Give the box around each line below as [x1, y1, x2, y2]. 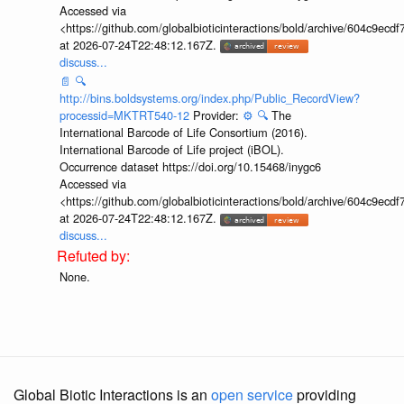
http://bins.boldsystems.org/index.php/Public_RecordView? [59, 89, 360, 107]
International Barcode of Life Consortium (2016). [59, 124, 308, 142]
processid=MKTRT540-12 [59, 106, 193, 124]
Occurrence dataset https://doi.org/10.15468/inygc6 [59, 158, 321, 176]
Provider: [192, 106, 243, 124]
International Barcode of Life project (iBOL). [59, 141, 284, 159]
